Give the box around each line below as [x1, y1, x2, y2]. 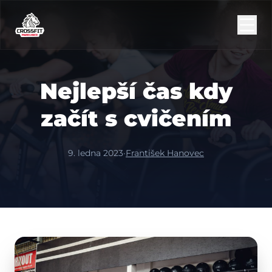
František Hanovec [126, 148, 204, 158]
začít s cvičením [41, 105, 231, 132]
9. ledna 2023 [68, 148, 123, 158]
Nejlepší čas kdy [39, 78, 233, 104]
